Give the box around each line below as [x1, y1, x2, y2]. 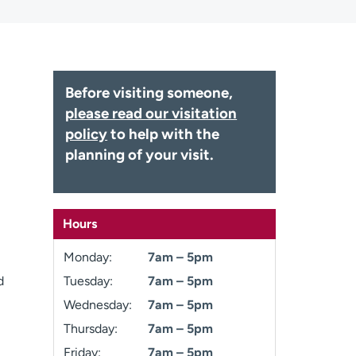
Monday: [64, 250, 113, 265]
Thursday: [64, 321, 118, 336]
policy [65, 125, 108, 143]
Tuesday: [64, 273, 114, 288]
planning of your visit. [65, 145, 215, 164]
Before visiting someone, [65, 83, 234, 102]
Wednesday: [64, 297, 133, 312]
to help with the [107, 125, 220, 143]
